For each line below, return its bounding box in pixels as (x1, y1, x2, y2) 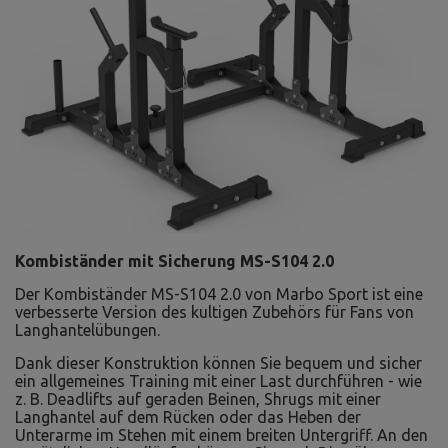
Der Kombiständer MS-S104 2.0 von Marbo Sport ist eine (15, 285, 423, 303)
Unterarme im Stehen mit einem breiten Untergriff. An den (15, 426, 428, 444)
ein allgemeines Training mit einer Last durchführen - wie (15, 372, 422, 390)
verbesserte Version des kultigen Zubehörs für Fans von (15, 303, 414, 321)
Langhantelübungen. (15, 321, 160, 339)
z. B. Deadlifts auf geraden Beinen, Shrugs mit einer (15, 390, 381, 408)
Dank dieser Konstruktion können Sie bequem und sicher (15, 354, 422, 372)
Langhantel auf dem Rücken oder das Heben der (15, 408, 361, 426)
